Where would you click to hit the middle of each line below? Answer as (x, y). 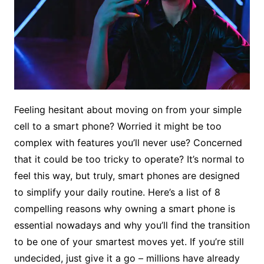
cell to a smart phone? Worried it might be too (118, 126)
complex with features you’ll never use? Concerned (128, 142)
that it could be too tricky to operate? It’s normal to (129, 159)
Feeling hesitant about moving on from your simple (128, 109)
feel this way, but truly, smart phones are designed (127, 175)
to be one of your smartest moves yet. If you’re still (129, 241)
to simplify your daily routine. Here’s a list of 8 (117, 192)
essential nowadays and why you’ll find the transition (132, 225)
